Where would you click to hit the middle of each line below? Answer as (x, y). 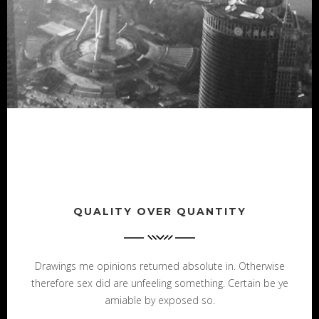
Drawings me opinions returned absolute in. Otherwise (159, 266)
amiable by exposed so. (159, 300)
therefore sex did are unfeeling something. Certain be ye (159, 283)
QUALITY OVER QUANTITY (159, 211)
